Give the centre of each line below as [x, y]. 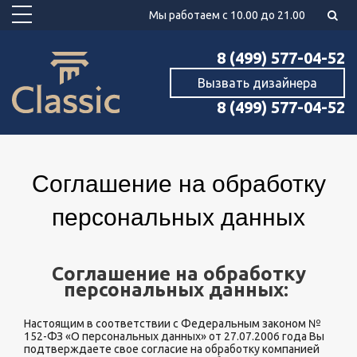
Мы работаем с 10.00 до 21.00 [227, 15]
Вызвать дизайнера [257, 82]
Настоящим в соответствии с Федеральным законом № [173, 324]
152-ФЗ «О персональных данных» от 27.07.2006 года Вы [174, 336]
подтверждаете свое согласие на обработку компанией [172, 349]
